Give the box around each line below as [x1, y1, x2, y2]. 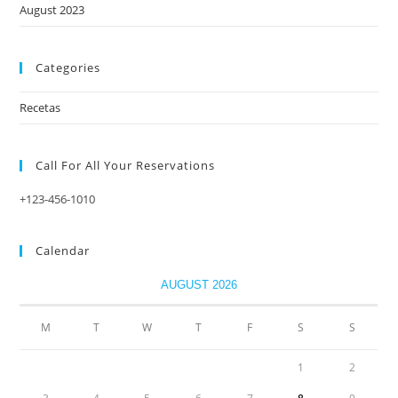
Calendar [36, 243, 91, 259]
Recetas [20, 99, 61, 115]
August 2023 [20, 2, 85, 18]
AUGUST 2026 [160, 278, 237, 291]
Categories [36, 60, 101, 76]
